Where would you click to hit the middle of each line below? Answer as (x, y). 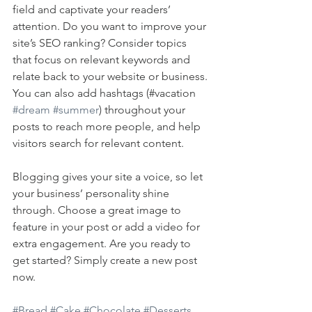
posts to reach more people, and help (108, 127)
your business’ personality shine (92, 194)
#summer (76, 110)
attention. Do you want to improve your (111, 26)
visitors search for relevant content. (100, 143)
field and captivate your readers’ (93, 10)
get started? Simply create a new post (106, 260)
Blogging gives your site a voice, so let (109, 177)
